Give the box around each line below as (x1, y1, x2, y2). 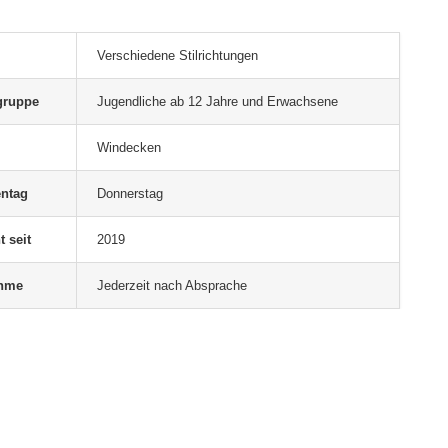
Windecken (97, 140, 162, 155)
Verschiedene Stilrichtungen (97, 48, 259, 63)
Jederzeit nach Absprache (97, 278, 248, 293)
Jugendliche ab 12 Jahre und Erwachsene (97, 94, 339, 109)
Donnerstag (97, 186, 164, 201)
